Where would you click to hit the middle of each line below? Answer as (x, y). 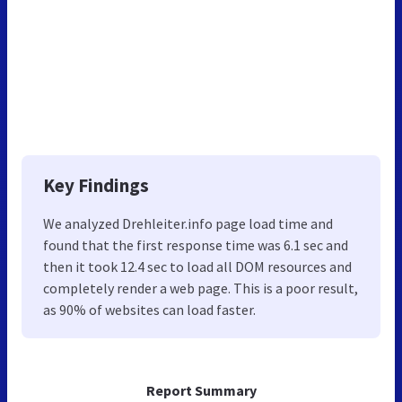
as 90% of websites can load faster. (149, 309)
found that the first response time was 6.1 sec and (196, 245)
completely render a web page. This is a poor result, (201, 288)
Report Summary (201, 390)
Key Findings (96, 185)
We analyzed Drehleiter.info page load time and (188, 223)
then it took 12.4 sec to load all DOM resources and (197, 266)
